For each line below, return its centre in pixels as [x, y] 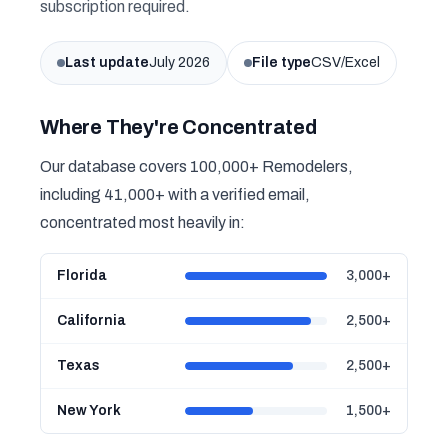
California [91, 320]
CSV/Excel [345, 62]
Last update [107, 62]
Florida [82, 275]
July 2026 [179, 62]
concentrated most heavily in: [142, 222]
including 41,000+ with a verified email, [175, 194]
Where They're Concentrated [178, 127]
